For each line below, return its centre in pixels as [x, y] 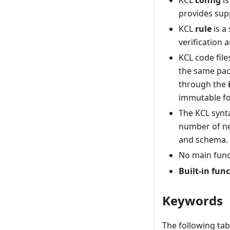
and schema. [203, 140]
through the [203, 84]
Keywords [193, 201]
